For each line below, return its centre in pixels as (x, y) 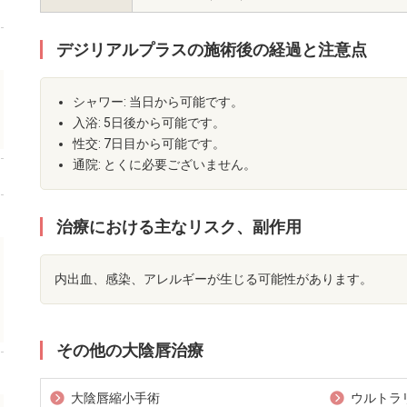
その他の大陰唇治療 (130, 351)
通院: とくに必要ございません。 (164, 165)
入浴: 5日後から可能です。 (149, 123)
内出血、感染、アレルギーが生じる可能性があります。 (213, 279)
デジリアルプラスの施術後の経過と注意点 (212, 50)
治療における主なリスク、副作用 (179, 227)
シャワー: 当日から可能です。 (158, 102)
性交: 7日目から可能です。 (149, 144)
